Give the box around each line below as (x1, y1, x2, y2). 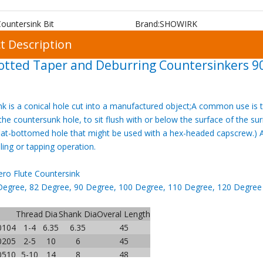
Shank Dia (59, 208, 97, 220)
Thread (16, 208, 43, 220)
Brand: (134, 18, 160, 29)
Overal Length (97, 208, 150, 220)
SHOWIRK (159, 18, 197, 29)
